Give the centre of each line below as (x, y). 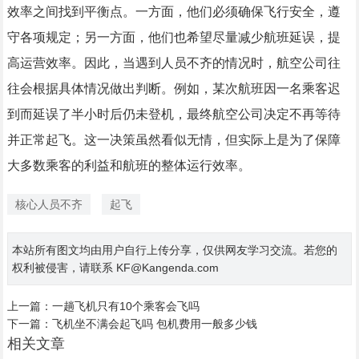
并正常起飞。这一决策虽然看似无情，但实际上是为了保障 (173, 140)
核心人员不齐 (48, 205)
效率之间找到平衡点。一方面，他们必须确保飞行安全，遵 (173, 12)
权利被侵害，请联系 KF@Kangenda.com (115, 268)
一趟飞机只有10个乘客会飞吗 (125, 307)
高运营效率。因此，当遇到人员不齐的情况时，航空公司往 (173, 63)
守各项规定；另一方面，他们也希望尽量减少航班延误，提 (173, 38)
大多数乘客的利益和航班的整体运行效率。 (129, 166)
